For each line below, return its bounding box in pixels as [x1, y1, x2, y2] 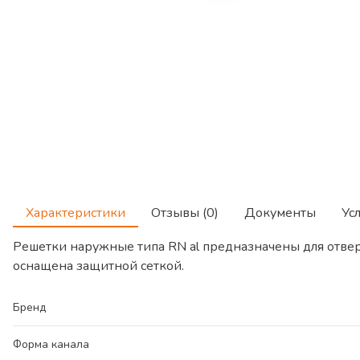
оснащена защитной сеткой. [13, 257, 184, 275]
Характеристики [26, 204, 125, 222]
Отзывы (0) [151, 204, 219, 222]
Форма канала [13, 337, 89, 352]
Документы [244, 204, 316, 222]
